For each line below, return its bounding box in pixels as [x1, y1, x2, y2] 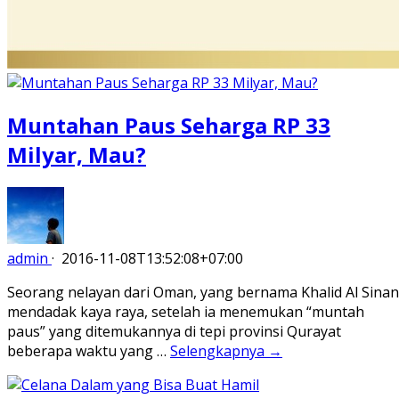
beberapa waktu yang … [7, 340, 170, 361]
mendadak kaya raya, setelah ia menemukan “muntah [7, 301, 364, 322]
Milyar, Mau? [7, 139, 146, 169]
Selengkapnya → [170, 340, 282, 361]
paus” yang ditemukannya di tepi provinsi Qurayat [7, 321, 341, 341]
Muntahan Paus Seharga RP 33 [7, 110, 330, 140]
